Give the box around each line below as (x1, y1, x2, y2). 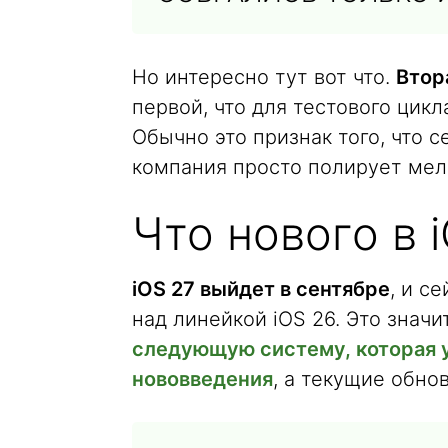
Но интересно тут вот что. (132, 65, 396, 89)
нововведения (132, 367, 273, 391)
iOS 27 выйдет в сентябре (132, 277, 390, 301)
